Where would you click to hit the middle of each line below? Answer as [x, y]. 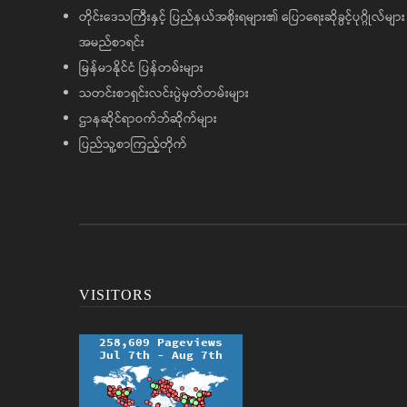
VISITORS [116, 295]
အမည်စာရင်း [112, 43]
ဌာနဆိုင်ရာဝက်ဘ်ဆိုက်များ [148, 119]
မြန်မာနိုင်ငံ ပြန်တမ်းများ [141, 69]
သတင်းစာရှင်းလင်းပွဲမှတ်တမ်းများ [164, 94]
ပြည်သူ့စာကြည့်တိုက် [133, 145]
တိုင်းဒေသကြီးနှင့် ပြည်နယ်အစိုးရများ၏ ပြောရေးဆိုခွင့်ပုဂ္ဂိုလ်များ [242, 18]
